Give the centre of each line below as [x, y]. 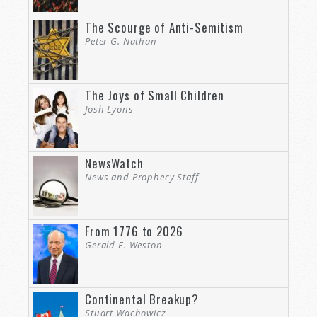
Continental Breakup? [142, 299]
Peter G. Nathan [121, 41]
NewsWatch [114, 163]
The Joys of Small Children [155, 95]
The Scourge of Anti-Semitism [164, 27]
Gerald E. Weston [124, 244]
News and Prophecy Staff [142, 177]
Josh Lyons [109, 109]
